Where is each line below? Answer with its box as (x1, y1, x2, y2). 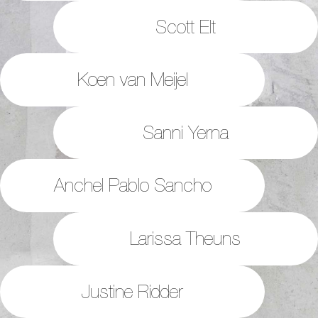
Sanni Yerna (142, 121, 229, 143)
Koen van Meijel (77, 69, 188, 90)
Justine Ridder (82, 280, 184, 302)
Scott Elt (155, 16, 216, 37)
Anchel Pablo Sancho (53, 175, 212, 196)
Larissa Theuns (130, 228, 241, 249)
